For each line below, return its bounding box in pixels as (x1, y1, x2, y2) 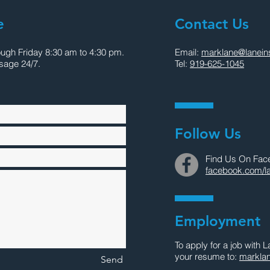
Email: (175, 46, 201, 58)
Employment (175, 212, 260, 230)
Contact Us (175, 15, 249, 33)
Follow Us (175, 125, 241, 142)
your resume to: (175, 251, 239, 262)
